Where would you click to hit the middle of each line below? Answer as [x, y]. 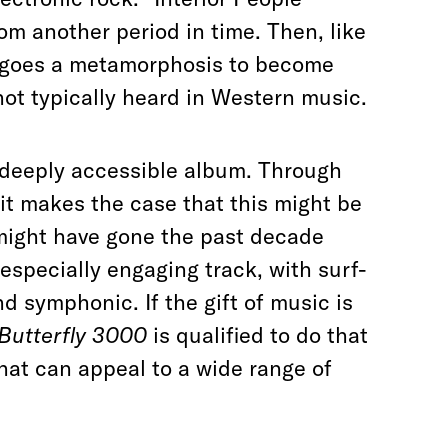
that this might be [272, 203]
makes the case [98, 203]
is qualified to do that [260, 335]
